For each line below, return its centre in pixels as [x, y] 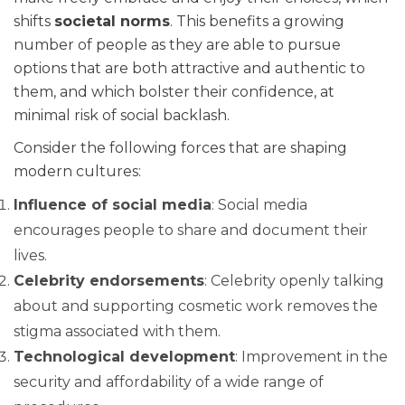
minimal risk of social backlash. [122, 116]
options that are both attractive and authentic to [189, 69]
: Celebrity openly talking [294, 281]
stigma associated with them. [117, 332]
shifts [34, 22]
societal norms [112, 22]
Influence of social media [113, 205]
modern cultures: [77, 172]
